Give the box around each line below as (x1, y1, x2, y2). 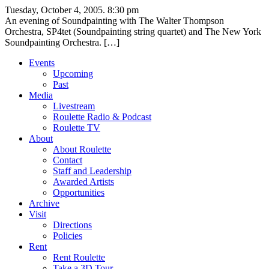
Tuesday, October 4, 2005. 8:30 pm (5, 4, 139, 15)
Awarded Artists (53, 176, 114, 187)
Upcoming (53, 68, 93, 79)
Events (29, 57, 55, 68)
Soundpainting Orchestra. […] (5, 37, 119, 47)
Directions (53, 219, 92, 230)
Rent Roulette (53, 252, 105, 262)
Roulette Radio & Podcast (53, 111, 151, 122)
